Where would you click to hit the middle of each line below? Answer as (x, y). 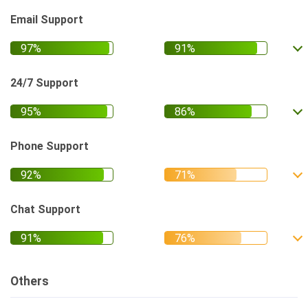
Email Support (47, 20)
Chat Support (45, 209)
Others (30, 281)
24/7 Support (44, 83)
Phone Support (49, 146)
